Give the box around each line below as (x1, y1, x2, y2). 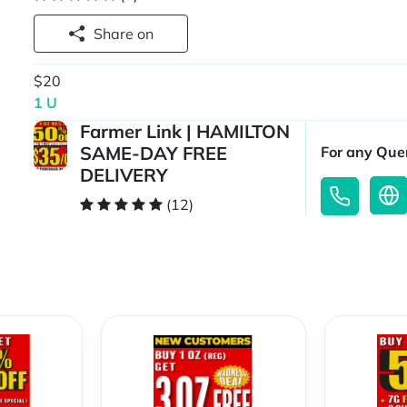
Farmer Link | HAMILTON (80, 120, 291, 144)
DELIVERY (80, 164, 169, 187)
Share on (137, 25, 154, 43)
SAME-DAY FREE (80, 142, 228, 165)
